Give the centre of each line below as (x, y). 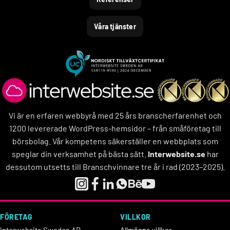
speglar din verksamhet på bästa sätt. (80, 154)
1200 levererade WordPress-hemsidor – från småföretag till (115, 128)
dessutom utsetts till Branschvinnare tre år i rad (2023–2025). (115, 167)
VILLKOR (136, 217)
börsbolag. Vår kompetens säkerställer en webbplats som (115, 141)
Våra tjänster (115, 26)
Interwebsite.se (176, 154)
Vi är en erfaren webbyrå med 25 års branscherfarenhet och (115, 115)
